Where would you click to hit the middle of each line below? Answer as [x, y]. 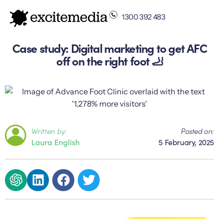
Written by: [49, 131]
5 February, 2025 [186, 142]
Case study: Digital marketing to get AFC [109, 47]
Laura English [55, 142]
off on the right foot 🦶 [109, 60]
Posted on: [197, 131]
